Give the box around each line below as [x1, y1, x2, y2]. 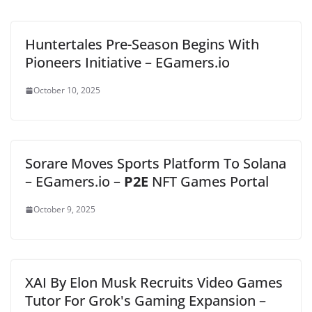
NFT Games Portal [148, 172, 269, 191]
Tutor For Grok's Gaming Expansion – [25, 291, 266, 310]
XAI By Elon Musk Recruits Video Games [25, 273, 283, 292]
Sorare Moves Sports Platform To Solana [25, 154, 286, 173]
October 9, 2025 [33, 203, 95, 215]
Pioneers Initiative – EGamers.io [25, 53, 230, 72]
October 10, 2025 [33, 84, 100, 96]
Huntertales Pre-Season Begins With [25, 35, 259, 54]
